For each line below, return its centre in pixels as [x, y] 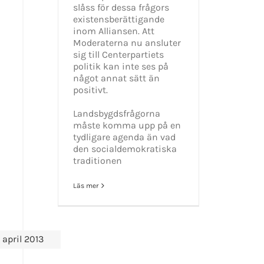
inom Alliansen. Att [114, 31]
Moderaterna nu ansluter [127, 42]
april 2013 [23, 239]
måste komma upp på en [127, 125]
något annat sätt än [117, 78]
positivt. [91, 90]
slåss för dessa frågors [121, 7]
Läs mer [86, 185]
